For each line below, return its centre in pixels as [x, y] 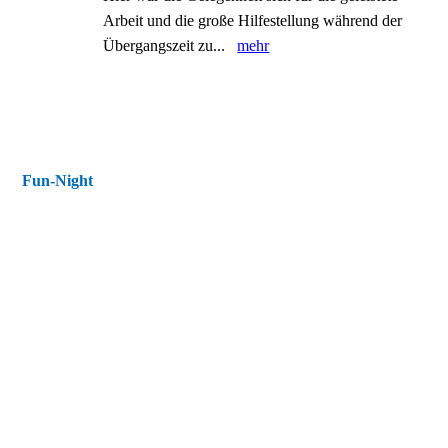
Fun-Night [58, 180]
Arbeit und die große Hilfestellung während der [253, 20]
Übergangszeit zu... [170, 45]
